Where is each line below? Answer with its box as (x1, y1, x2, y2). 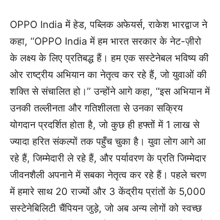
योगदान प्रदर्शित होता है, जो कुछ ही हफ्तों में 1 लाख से (10, 119, 199, 131)
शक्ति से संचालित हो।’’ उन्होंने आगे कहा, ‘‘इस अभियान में (10, 85, 210, 97)
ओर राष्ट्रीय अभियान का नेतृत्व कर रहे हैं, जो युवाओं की (10, 69, 207, 81)
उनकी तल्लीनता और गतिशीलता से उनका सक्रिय (10, 102, 183, 114)
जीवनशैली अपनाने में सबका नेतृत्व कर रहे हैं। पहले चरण (10, 169, 206, 181)
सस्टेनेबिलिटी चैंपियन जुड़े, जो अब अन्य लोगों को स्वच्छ (10, 202, 202, 214)
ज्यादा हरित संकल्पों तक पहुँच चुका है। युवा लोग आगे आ (10, 136, 206, 147)
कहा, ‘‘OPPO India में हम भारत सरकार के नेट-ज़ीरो (10, 35, 201, 47)
